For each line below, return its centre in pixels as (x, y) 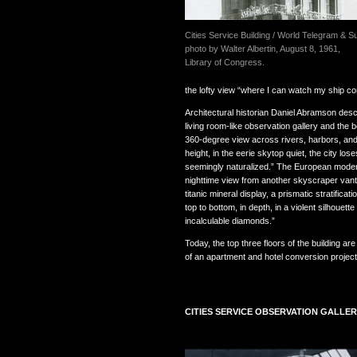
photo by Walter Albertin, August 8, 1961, (263, 48)
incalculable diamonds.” (230, 220)
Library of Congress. (225, 62)
